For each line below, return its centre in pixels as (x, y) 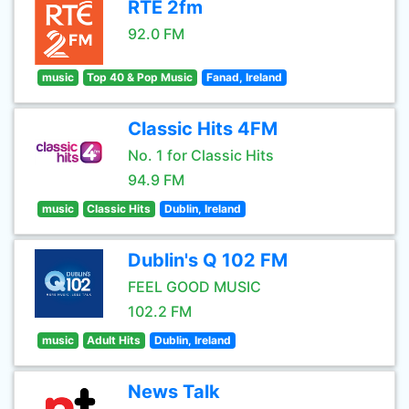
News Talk (174, 392)
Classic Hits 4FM (203, 129)
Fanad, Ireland (244, 77)
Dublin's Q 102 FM (208, 260)
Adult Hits (114, 340)
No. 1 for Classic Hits (201, 155)
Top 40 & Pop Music (140, 77)
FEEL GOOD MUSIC (194, 287)
